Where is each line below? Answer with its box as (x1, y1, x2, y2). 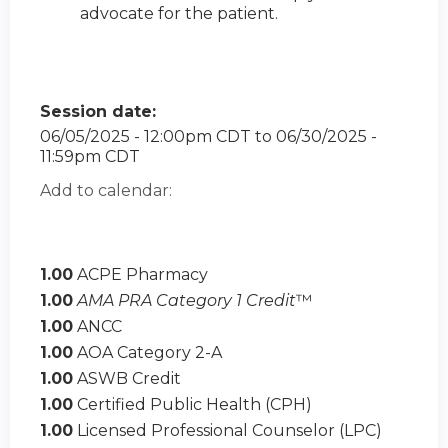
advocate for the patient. (80, 3, 282, 23)
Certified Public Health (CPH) (77, 395, 312, 415)
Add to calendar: (40, 181, 176, 201)
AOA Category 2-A (77, 343, 222, 363)
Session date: (40, 102, 161, 122)
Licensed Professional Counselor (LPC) (77, 421, 382, 441)
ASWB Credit (77, 369, 181, 389)
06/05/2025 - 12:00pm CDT (40, 127, 251, 147)
